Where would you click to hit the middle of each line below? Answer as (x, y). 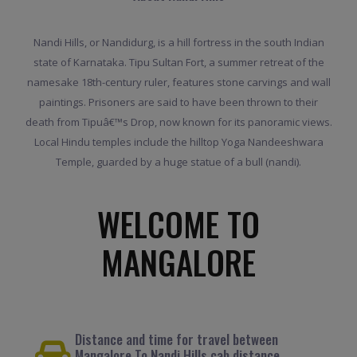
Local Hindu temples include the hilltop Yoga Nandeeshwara (178, 141)
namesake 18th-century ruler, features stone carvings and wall (178, 82)
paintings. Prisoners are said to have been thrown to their (178, 102)
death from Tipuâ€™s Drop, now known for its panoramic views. (178, 122)
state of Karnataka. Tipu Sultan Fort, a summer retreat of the (178, 62)
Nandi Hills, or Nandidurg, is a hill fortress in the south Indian (178, 42)
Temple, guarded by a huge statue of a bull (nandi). (178, 161)
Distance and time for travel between (176, 339)
